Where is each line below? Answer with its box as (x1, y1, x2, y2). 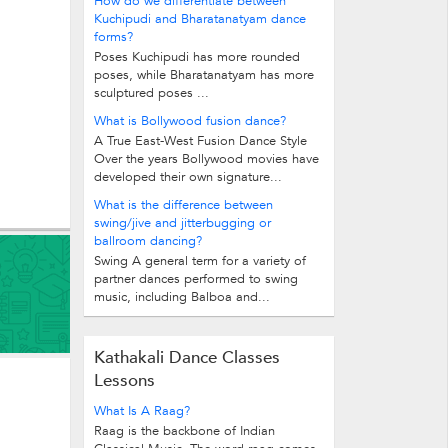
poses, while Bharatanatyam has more (94, 66, 314, 84)
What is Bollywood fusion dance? (94, 112, 286, 130)
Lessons (94, 369, 155, 392)
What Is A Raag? (94, 402, 190, 420)
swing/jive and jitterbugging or (94, 214, 271, 232)
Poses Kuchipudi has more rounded (94, 48, 300, 66)
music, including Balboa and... (94, 288, 270, 306)
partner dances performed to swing (94, 270, 298, 288)
